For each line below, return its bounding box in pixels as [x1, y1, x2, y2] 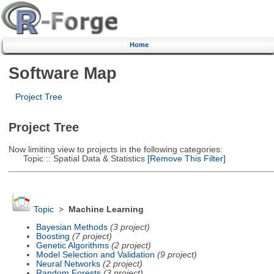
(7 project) [72, 231, 112, 241]
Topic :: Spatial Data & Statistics [8, 154, 145, 163]
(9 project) [157, 250, 197, 259]
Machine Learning [68, 205, 144, 215]
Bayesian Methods [35, 222, 108, 232]
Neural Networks [35, 259, 100, 268]
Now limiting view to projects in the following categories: [8, 144, 223, 154]
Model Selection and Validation [35, 250, 155, 259]
